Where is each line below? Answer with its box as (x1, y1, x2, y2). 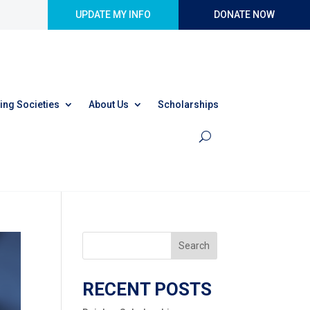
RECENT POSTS (82, 278, 212, 300)
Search (178, 239, 210, 251)
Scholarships (158, 98, 219, 110)
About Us (89, 98, 129, 110)
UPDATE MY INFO (75, 9, 151, 20)
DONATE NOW (214, 9, 275, 20)
